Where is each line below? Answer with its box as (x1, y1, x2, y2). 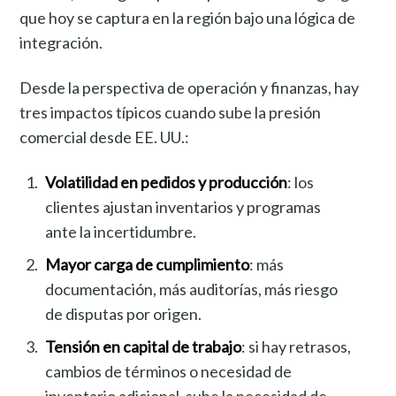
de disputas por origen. (45, 304, 202, 324)
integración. (19, 33, 103, 52)
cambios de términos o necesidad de (45, 362, 293, 382)
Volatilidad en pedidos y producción (45, 172, 288, 193)
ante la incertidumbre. (45, 222, 197, 242)
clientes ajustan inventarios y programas (45, 197, 322, 217)
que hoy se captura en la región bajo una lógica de (19, 8, 356, 27)
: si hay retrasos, (241, 337, 352, 357)
